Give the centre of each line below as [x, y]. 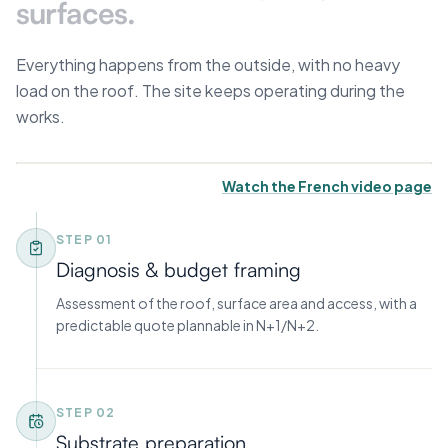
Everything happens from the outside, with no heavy [208, 64]
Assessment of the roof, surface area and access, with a [236, 302]
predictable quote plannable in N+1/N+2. [187, 324]
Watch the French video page [327, 185]
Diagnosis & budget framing [178, 269]
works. [40, 116]
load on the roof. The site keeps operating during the [210, 90]
